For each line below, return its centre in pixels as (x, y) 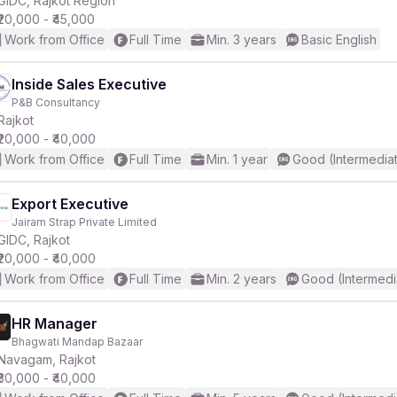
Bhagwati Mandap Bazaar (77, 342)
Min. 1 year (237, 159)
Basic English (339, 39)
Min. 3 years (241, 39)
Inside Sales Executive (89, 84)
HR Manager (54, 323)
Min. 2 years (241, 279)
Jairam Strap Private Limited (84, 222)
